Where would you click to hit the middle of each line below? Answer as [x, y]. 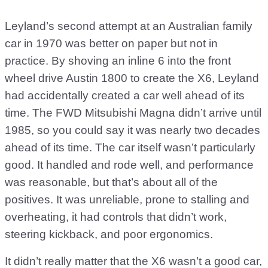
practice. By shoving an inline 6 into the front [118, 61]
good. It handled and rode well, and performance [129, 165]
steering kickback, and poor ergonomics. [109, 234]
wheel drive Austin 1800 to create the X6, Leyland [132, 78]
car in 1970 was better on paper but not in [111, 43]
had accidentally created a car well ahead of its [125, 95]
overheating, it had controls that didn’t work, [116, 217]
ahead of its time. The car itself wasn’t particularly [130, 147]
